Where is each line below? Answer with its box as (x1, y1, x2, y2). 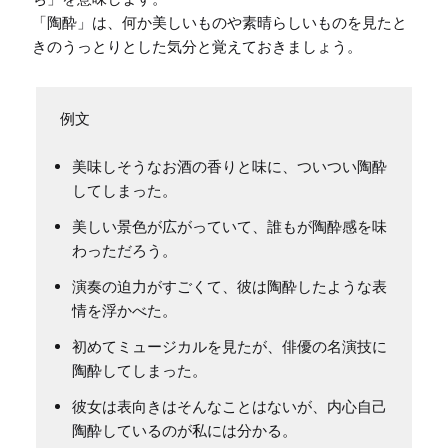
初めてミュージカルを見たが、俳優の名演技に (72, 337, 387, 357)
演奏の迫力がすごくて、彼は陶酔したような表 (72, 277, 387, 297)
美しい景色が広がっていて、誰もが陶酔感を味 (72, 217, 387, 237)
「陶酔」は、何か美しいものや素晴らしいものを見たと (32, 13, 407, 33)
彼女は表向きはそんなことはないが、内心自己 (72, 397, 387, 417)
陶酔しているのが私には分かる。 (72, 421, 297, 441)
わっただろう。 (72, 241, 177, 261)
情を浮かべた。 (72, 301, 177, 321)
